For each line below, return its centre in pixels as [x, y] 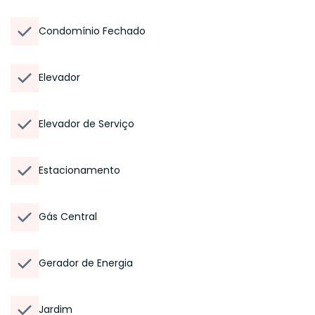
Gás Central [68, 217]
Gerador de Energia [86, 263]
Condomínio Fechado [92, 31]
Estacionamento [79, 170]
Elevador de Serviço [86, 124]
